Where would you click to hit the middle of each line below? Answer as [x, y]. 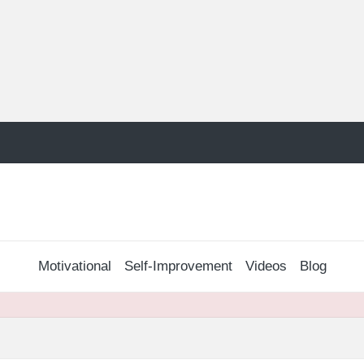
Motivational [74, 266]
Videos [266, 266]
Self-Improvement [178, 266]
